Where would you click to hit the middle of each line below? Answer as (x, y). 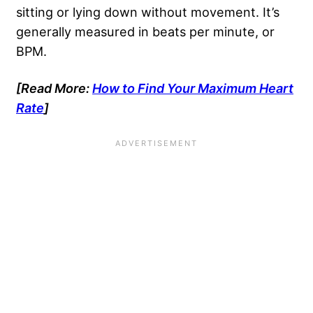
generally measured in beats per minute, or (145, 32)
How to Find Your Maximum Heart (193, 88)
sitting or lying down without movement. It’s (148, 12)
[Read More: (54, 88)
